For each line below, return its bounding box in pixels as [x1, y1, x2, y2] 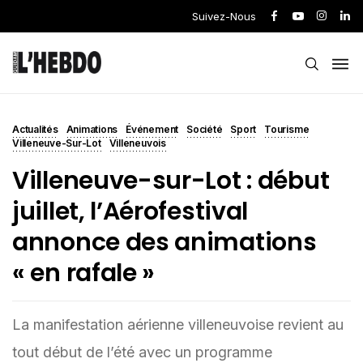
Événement [126, 123, 179, 135]
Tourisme [264, 123, 310, 135]
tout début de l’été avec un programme [12, 344, 272, 361]
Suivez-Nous [192, 10, 256, 23]
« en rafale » [12, 256, 156, 290]
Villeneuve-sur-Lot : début [12, 164, 330, 198]
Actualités [12, 123, 58, 135]
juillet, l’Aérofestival [12, 194, 249, 228]
